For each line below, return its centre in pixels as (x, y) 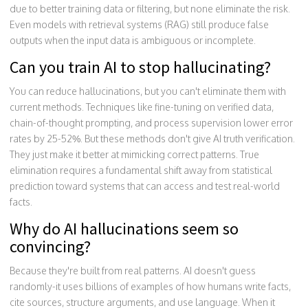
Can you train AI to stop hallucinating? (140, 67)
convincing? (50, 246)
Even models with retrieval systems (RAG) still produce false (139, 24)
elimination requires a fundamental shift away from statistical (141, 170)
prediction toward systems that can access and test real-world (145, 186)
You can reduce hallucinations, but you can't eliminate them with (148, 91)
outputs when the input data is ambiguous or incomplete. (133, 40)
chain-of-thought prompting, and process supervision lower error (151, 122)
